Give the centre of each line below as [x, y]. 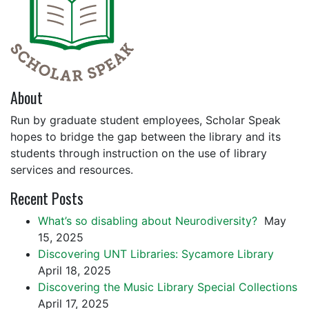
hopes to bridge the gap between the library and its [146, 136]
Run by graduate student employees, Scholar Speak [146, 120]
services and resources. [72, 169]
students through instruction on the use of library [139, 153]
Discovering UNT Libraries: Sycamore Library [158, 253]
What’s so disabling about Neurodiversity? [149, 220]
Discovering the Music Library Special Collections [168, 287]
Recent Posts [47, 198]
